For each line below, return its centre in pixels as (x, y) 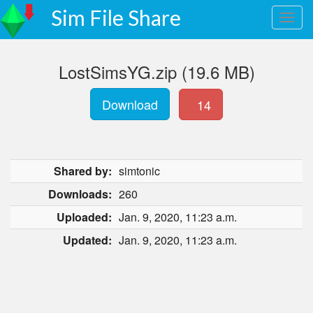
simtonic (139, 171)
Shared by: (83, 171)
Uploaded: (84, 217)
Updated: (87, 240)
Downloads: (80, 194)
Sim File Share (116, 17)
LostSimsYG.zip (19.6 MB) (156, 72)
